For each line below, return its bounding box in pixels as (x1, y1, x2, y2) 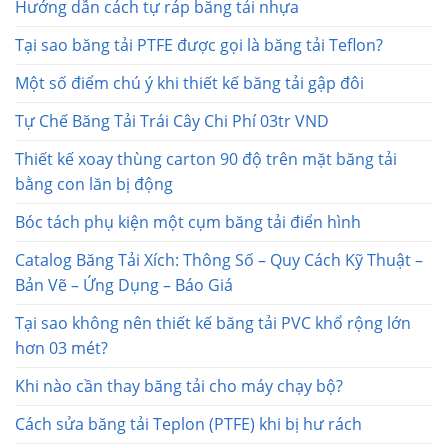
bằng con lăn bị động (15, 172, 173, 195)
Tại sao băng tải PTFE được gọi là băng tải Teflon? (15, 33, 383, 56)
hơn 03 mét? (15, 336, 108, 359)
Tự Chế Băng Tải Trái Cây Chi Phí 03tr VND (15, 109, 329, 132)
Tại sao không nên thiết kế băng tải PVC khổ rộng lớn (15, 311, 411, 334)
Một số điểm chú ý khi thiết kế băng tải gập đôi (15, 71, 364, 94)
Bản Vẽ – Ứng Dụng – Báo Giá (15, 273, 233, 296)
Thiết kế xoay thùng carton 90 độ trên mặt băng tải (15, 147, 397, 170)
